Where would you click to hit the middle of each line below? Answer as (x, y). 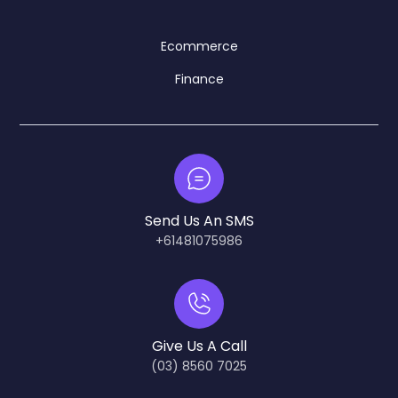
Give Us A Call (199, 346)
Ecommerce (199, 47)
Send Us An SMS (199, 221)
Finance (199, 80)
